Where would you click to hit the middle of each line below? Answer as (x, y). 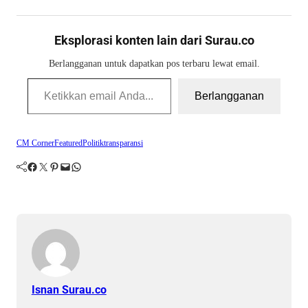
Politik (93, 143)
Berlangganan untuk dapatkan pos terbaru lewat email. (154, 64)
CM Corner (35, 143)
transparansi (123, 143)
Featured (68, 143)
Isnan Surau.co (69, 290)
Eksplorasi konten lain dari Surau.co (154, 41)
